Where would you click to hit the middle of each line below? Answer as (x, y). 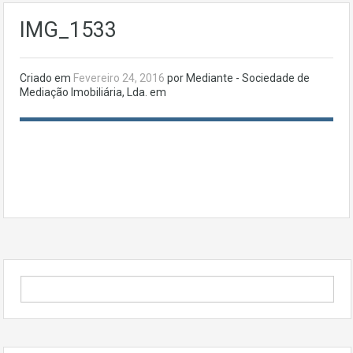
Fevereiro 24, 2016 (120, 78)
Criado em (46, 78)
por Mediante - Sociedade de (238, 78)
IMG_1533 (68, 30)
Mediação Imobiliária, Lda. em (93, 93)
